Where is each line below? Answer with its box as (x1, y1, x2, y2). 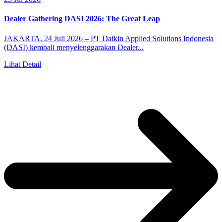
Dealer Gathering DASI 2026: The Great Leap (4, 14, 160, 23)
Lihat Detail (4, 59, 41, 68)
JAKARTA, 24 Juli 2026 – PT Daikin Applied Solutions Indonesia (4, 34, 214, 43)
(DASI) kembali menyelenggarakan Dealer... (4, 43, 144, 52)
